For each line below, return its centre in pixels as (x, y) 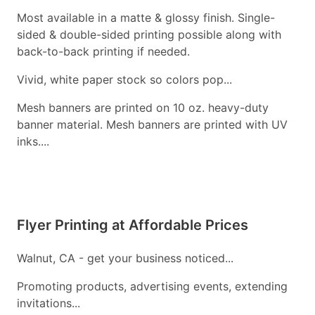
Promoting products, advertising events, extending (152, 287)
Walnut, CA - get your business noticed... (125, 258)
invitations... (49, 303)
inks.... (33, 142)
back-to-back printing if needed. (103, 52)
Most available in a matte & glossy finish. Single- (146, 18)
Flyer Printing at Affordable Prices (133, 225)
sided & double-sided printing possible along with (149, 35)
